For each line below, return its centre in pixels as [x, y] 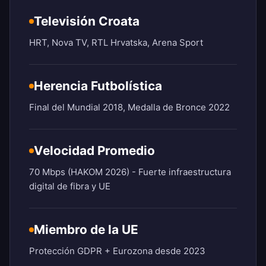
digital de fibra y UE [70, 186]
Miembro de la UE [86, 230]
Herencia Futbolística [98, 86]
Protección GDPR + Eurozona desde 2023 [117, 251]
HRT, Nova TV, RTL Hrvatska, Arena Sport [116, 43]
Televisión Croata [87, 21]
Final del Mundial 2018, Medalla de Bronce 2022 [129, 107]
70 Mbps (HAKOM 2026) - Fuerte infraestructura [130, 172]
